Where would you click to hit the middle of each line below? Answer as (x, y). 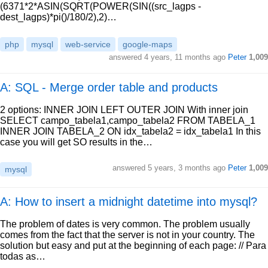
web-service (88, 44)
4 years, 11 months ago (185, 57)
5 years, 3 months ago (187, 168)
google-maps (147, 44)
